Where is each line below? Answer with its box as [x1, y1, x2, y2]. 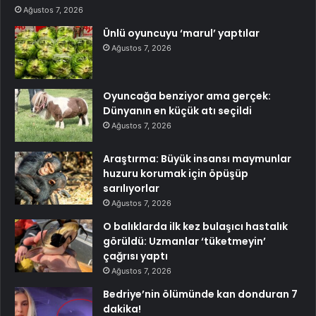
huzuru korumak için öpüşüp [103, 166, 248, 181]
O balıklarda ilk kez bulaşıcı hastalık [103, 219, 288, 234]
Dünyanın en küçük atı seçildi [103, 104, 252, 119]
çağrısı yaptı [103, 249, 168, 264]
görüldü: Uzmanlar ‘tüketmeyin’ [103, 234, 266, 249]
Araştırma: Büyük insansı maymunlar [103, 152, 291, 166]
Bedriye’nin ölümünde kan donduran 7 [103, 287, 298, 302]
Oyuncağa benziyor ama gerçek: [103, 89, 271, 104]
